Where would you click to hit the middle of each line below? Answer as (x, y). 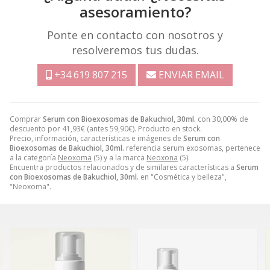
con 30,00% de (222, 119)
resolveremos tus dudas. (135, 50)
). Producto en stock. (167, 129)
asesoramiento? (135, 12)
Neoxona (162, 158)
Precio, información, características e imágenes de (96, 139)
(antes (97, 129)
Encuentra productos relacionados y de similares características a (123, 168)
